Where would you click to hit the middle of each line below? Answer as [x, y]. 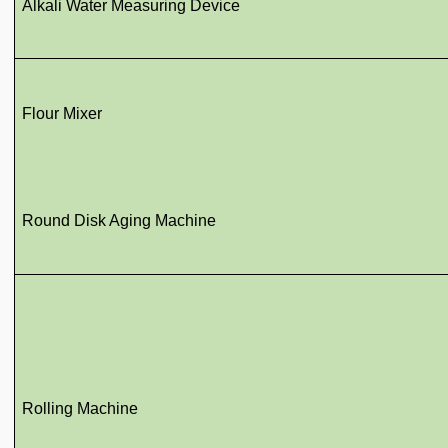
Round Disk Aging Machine [119, 220]
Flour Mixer [62, 113]
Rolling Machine [80, 408]
